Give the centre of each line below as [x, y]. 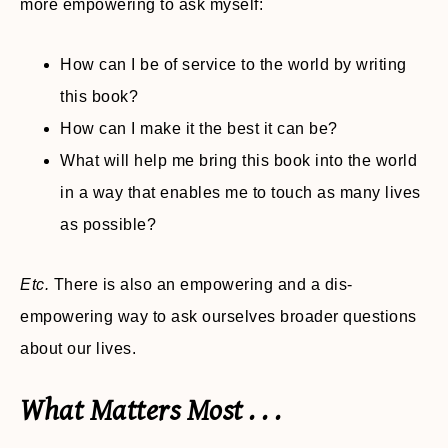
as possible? [108, 225]
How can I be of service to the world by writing [233, 65]
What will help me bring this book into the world [238, 161]
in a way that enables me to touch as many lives [240, 193]
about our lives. [78, 349]
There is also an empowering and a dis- [201, 285]
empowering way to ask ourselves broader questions [218, 317]
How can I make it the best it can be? [199, 129]
